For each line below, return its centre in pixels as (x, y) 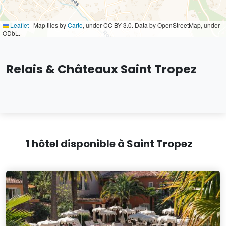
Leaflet (19, 25)
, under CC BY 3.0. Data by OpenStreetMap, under (151, 25)
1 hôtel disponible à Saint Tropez (109, 144)
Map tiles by (50, 25)
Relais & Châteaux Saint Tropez (101, 69)
